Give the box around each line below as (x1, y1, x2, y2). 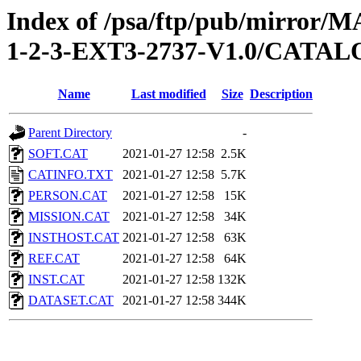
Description (250, 87, 313, 102)
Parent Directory (28, 126, 112, 140)
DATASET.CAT (28, 293, 114, 308)
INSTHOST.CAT (28, 230, 119, 245)
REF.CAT (28, 251, 80, 266)
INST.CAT (28, 272, 85, 287)
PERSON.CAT (28, 189, 107, 203)
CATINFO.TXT (28, 168, 113, 182)
